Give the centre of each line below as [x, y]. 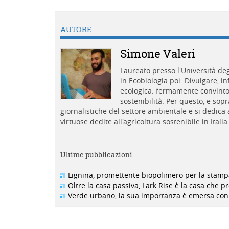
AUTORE [76, 29]
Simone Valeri [158, 54]
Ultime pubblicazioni [96, 155]
